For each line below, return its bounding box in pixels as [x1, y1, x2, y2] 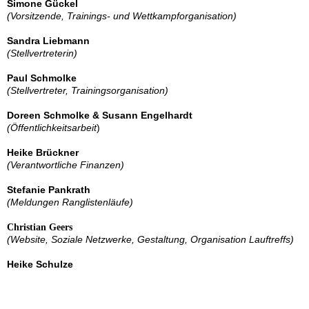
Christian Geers [7, 222, 72, 232]
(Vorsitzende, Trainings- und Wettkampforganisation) [7, 10, 237, 21]
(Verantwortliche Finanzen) [7, 159, 124, 170]
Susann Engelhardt [102, 110, 192, 121]
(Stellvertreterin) [7, 48, 77, 59]
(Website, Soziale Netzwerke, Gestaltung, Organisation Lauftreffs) [7, 234, 294, 245]
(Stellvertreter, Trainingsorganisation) [7, 85, 168, 96]
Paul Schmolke [7, 72, 77, 83]
